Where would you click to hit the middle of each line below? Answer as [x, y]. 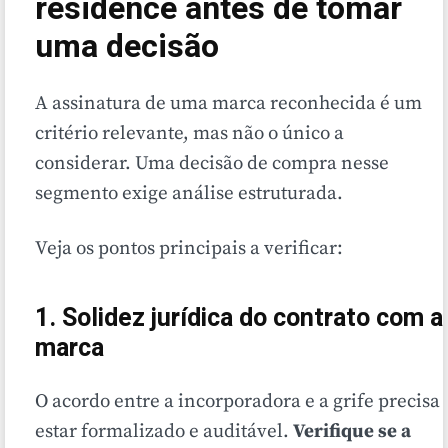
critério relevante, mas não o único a [189, 134]
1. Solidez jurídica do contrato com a [239, 319]
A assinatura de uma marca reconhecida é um [228, 104]
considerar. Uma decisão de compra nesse [212, 164]
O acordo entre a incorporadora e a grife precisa [237, 402]
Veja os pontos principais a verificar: [189, 249]
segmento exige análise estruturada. [189, 194]
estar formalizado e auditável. [164, 432]
